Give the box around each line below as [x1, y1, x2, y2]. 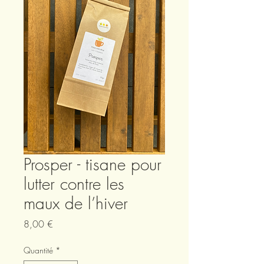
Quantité [24, 245, 53, 256]
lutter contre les [24, 173, 124, 195]
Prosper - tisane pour [24, 153, 161, 176]
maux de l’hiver [24, 192, 128, 214]
